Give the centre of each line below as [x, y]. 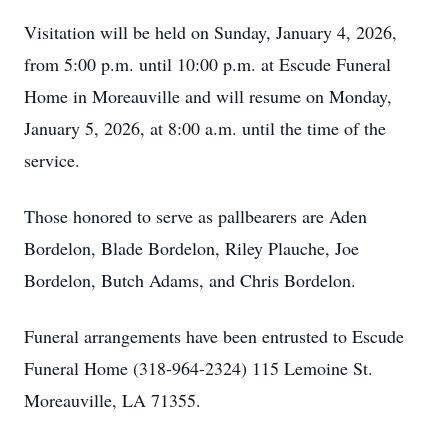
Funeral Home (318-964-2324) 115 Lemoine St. [198, 368]
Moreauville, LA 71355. [112, 400]
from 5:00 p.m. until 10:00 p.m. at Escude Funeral [207, 64]
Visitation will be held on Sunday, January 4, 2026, [210, 32]
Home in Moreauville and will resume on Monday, [208, 96]
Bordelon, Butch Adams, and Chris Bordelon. [190, 280]
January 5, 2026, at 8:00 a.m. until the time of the [205, 128]
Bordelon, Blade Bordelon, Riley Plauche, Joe [191, 248]
